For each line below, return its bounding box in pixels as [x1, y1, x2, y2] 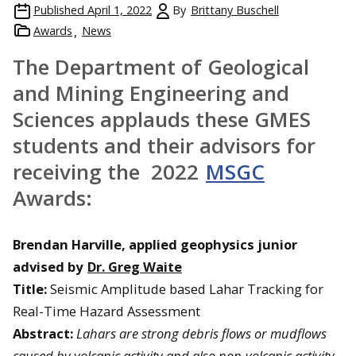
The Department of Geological [13, 52, 309, 81]
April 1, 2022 [87, 2, 152, 17]
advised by [13, 257, 86, 276]
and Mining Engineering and [13, 78, 289, 107]
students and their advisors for [13, 130, 315, 160]
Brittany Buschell [191, 2, 279, 17]
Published [33, 2, 84, 17]
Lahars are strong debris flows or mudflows [76, 323, 327, 342]
